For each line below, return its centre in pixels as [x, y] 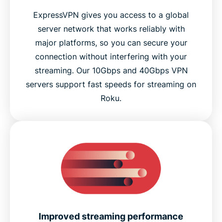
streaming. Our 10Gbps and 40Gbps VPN [111, 71]
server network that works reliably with [111, 29]
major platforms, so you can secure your [111, 43]
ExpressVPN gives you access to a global [111, 15]
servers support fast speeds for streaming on [111, 84]
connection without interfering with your [111, 57]
